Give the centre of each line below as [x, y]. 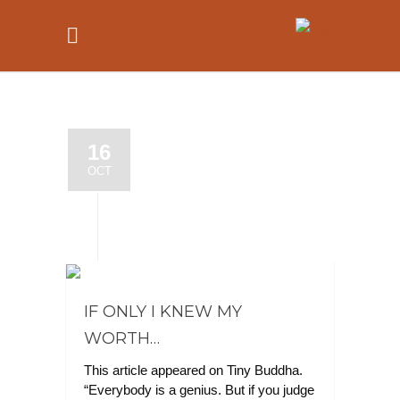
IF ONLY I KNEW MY [163, 312]
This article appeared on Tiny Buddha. [193, 370]
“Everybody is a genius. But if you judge [199, 390]
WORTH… [122, 338]
